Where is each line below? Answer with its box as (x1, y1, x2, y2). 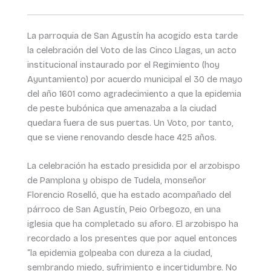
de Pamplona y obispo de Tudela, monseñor (27, 175, 206, 186)
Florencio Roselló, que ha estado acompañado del (27, 189, 231, 201)
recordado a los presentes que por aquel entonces (27, 233, 237, 244)
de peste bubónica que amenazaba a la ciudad (27, 102, 217, 114)
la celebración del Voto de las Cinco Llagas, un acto (27, 44, 237, 56)
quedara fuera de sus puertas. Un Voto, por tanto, (27, 117, 233, 128)
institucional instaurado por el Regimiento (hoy (27, 59, 220, 70)
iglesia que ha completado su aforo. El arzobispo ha (27, 218, 238, 230)
